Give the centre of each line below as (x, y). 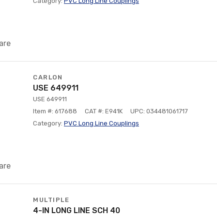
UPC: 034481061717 (159, 111)
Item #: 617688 (55, 111)
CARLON (48, 77)
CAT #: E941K (104, 111)
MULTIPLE (51, 200)
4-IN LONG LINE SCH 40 (77, 210)
